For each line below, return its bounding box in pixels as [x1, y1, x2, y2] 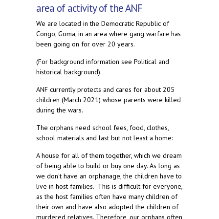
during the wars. [36, 105, 83, 114]
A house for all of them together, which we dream [36, 151, 182, 160]
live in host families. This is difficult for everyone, [36, 181, 182, 191]
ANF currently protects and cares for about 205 [36, 85, 175, 94]
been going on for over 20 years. [36, 39, 135, 48]
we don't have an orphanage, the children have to [36, 171, 182, 180]
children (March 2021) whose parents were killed [36, 95, 181, 104]
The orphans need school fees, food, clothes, [36, 123, 169, 132]
